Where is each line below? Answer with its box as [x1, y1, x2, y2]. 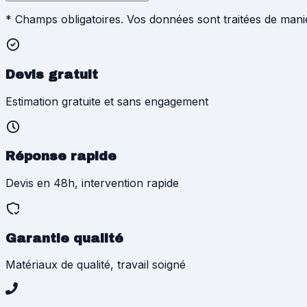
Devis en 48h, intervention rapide [5, 176, 179, 191]
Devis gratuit [5, 67, 98, 82]
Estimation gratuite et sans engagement [5, 94, 208, 108]
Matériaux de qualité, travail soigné [5, 258, 186, 272]
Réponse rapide [5, 149, 116, 164]
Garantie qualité [5, 231, 123, 245]
